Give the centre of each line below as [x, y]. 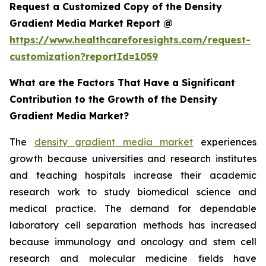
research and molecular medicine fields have [133, 259]
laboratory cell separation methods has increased [133, 225]
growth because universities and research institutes [133, 159]
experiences [225, 142]
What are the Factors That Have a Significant [122, 83]
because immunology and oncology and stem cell [133, 242]
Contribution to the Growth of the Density [113, 99]
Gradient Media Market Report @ [91, 23]
